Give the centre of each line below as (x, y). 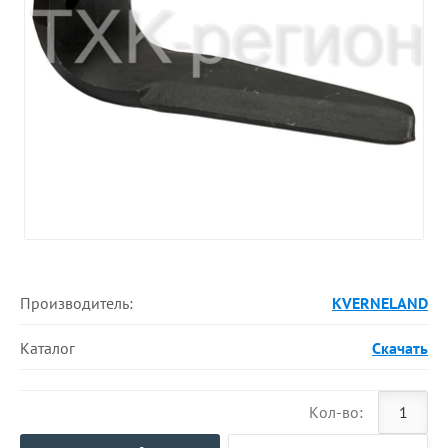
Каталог (47, 347)
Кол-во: (336, 412)
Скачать (399, 347)
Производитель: (76, 302)
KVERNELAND (379, 302)
